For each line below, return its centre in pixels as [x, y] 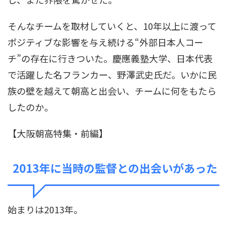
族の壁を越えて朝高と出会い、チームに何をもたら [112, 90]
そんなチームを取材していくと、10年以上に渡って [112, 26]
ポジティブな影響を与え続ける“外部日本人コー [105, 42]
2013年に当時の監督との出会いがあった [115, 167]
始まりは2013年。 [45, 209]
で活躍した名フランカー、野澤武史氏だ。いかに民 [112, 74]
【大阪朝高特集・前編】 [58, 133]
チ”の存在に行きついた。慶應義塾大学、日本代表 [110, 58]
